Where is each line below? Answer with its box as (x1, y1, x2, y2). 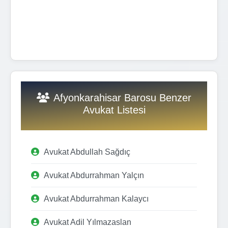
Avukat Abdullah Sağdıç (44, 147, 130, 156)
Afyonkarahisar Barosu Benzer (53, 92, 191, 103)
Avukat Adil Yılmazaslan (44, 217, 131, 226)
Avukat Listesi (82, 104, 146, 116)
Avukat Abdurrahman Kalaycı (44, 194, 149, 203)
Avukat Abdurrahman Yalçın (44, 170, 144, 180)
